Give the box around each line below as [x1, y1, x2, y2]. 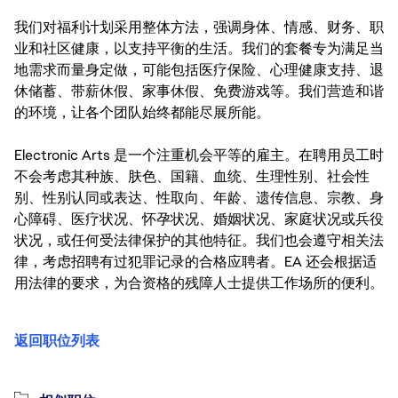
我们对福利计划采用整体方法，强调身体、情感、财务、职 [14, 18, 384, 36]
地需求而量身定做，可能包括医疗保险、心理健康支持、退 [14, 60, 384, 79]
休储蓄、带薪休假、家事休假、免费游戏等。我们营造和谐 [14, 82, 384, 100]
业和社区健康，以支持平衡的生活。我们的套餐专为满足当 [14, 39, 384, 58]
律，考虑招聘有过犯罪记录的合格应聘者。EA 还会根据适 [14, 252, 377, 271]
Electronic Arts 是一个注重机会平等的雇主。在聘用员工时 [14, 146, 384, 164]
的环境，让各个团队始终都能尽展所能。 [14, 103, 270, 122]
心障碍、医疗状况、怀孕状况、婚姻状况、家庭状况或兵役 [14, 210, 384, 228]
